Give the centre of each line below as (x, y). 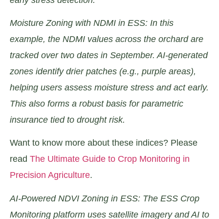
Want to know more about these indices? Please (104, 143)
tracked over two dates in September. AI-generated (109, 55)
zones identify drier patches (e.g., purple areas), (103, 71)
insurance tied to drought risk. (67, 120)
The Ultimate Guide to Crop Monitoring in (110, 159)
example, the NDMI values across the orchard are (107, 39)
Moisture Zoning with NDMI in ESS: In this (92, 23)
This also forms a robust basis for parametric (97, 103)
